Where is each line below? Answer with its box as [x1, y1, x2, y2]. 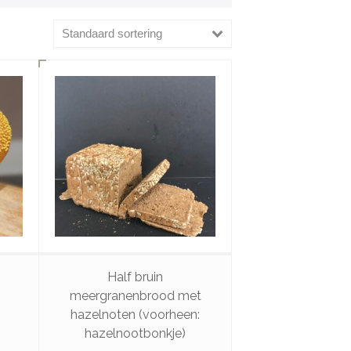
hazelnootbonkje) [85, 326, 186, 342]
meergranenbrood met [69, 288, 201, 304]
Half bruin [107, 270, 164, 285]
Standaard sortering [62, 27, 162, 40]
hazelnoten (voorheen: [71, 307, 201, 323]
